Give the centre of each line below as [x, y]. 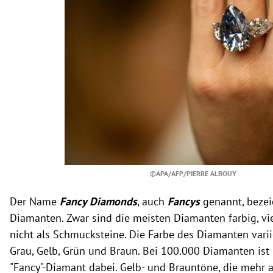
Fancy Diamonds [98, 201]
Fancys [184, 201]
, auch [152, 201]
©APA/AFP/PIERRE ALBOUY [193, 173]
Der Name [35, 201]
